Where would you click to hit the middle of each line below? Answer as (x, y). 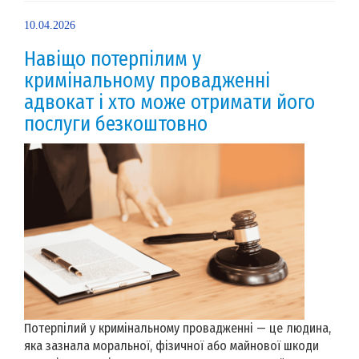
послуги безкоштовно (116, 124)
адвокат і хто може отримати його (169, 102)
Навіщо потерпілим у (113, 59)
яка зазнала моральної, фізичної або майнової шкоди (171, 345)
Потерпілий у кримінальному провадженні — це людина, (177, 328)
